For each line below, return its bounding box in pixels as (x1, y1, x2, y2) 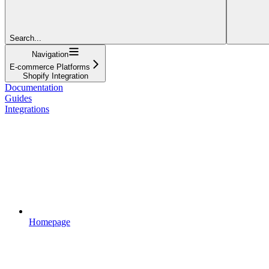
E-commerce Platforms (10, 62, 90, 71)
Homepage (29, 216, 70, 227)
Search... (10, 33, 41, 43)
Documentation (5, 82, 63, 92)
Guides (5, 92, 32, 103)
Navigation (31, 49, 68, 59)
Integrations (5, 103, 49, 114)
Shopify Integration (22, 71, 88, 80)
